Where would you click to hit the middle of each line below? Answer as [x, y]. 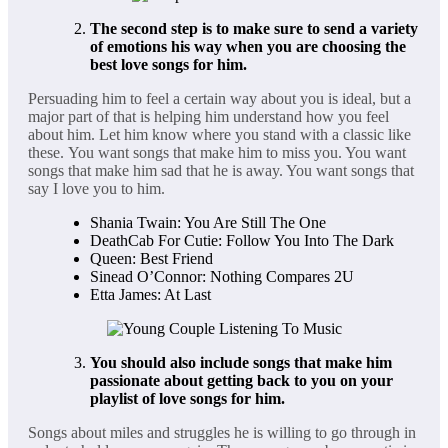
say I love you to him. [96, 189]
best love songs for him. [168, 65]
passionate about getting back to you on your [241, 381]
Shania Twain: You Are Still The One [208, 223]
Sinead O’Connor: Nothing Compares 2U [222, 277]
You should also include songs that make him [241, 363]
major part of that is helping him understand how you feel [208, 117]
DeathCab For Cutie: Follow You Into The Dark [242, 241]
